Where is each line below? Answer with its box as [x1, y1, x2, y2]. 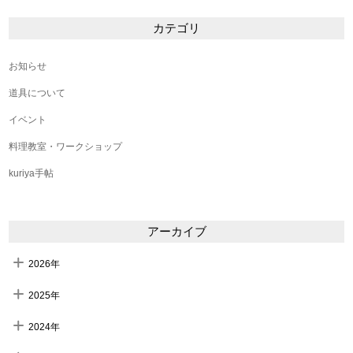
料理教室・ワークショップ [9, 141, 123, 153]
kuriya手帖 [9, 168, 54, 180]
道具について [9, 87, 66, 99]
